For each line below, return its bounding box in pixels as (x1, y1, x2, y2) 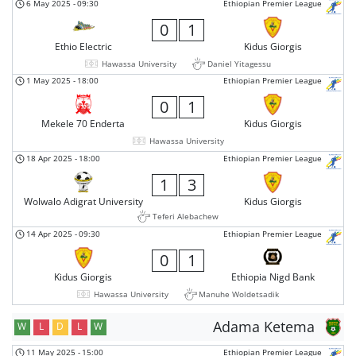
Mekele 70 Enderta (41, 117, 126, 131)
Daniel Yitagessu (207, 57, 271, 69)
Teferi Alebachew (152, 211, 219, 222)
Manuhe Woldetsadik (199, 288, 280, 300)
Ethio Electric (54, 39, 112, 53)
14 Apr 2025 (26, 227, 72, 239)
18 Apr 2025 (26, 152, 72, 164)
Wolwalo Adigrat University (23, 194, 143, 208)
